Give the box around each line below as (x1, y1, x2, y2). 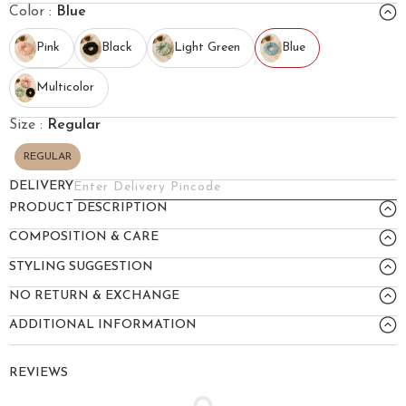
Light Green (174, 40, 240, 54)
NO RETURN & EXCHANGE (9, 288, 179, 303)
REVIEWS (9, 366, 68, 381)
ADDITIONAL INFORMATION (9, 317, 197, 332)
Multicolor (36, 80, 94, 94)
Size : (9, 117, 47, 132)
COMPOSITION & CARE (9, 230, 159, 245)
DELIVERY (9, 179, 73, 193)
